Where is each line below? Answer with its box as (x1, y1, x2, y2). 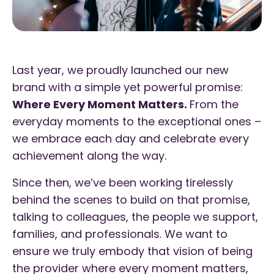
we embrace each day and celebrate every (12, 130, 249, 146)
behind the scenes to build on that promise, (12, 191, 250, 207)
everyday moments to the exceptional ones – (12, 113, 261, 129)
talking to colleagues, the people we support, (12, 209, 258, 224)
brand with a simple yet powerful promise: (12, 79, 243, 95)
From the (190, 96, 239, 112)
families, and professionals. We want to (12, 226, 228, 242)
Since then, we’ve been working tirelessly (12, 174, 233, 190)
